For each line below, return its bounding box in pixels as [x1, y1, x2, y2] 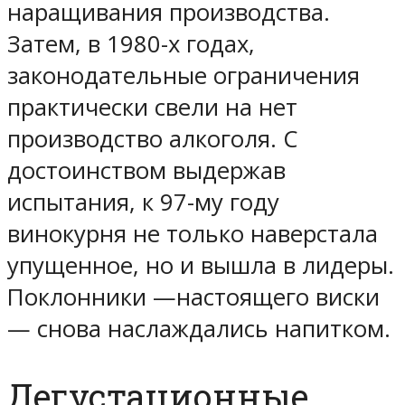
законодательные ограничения [7, 60, 360, 92]
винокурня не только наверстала [7, 218, 378, 250]
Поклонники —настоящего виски [7, 281, 380, 314]
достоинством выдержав [7, 155, 286, 187]
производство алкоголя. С [7, 123, 297, 155]
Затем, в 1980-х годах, [7, 28, 255, 61]
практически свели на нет [7, 91, 297, 124]
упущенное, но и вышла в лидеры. [7, 250, 394, 282]
